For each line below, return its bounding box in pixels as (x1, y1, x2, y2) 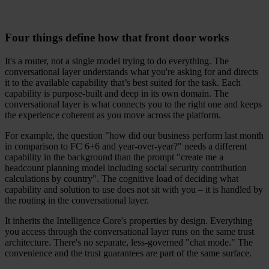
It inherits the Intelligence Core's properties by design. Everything (5, 215, 252, 226)
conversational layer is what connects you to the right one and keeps (5, 98, 262, 109)
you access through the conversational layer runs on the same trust (5, 226, 254, 237)
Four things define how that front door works (5, 31, 229, 44)
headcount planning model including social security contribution (5, 162, 247, 173)
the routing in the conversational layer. (5, 195, 149, 205)
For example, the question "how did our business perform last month (5, 130, 264, 141)
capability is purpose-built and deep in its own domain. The (5, 88, 229, 98)
